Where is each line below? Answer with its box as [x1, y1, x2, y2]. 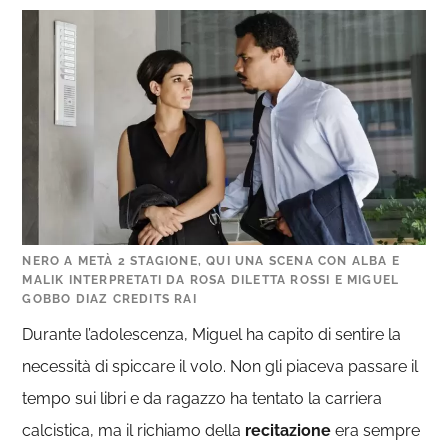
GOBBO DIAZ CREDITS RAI [22, 292, 197, 306]
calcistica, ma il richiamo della [22, 421, 246, 440]
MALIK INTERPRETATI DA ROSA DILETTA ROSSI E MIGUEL [22, 273, 400, 287]
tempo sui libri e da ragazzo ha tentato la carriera [22, 389, 383, 408]
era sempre [331, 421, 421, 440]
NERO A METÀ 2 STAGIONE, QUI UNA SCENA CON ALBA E [22, 254, 400, 268]
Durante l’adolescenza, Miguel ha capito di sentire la [22, 325, 402, 344]
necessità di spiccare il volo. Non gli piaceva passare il [22, 357, 419, 376]
